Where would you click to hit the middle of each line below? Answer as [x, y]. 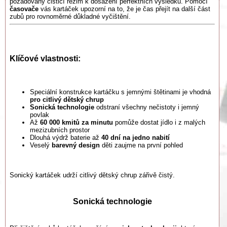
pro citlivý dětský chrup [67, 100]
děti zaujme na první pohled [142, 145]
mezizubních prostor [60, 130]
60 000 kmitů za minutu [77, 123]
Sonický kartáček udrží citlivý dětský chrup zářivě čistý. [92, 175]
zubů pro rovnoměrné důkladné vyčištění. [70, 17]
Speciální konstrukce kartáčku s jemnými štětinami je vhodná [120, 92]
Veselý [41, 145]
